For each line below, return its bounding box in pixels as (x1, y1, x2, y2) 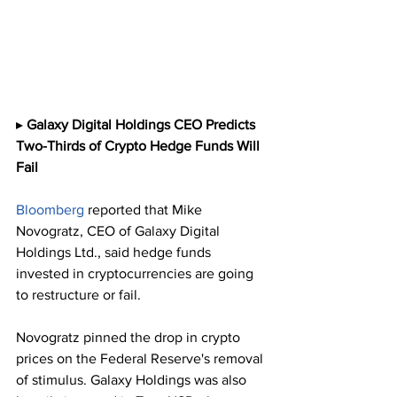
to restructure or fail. (16, 286, 141, 302)
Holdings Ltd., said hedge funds (16, 244, 214, 260)
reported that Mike (84, 201, 206, 217)
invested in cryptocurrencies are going (16, 265, 257, 281)
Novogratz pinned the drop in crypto (16, 329, 244, 345)
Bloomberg (16, 201, 84, 217)
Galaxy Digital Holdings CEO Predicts (27, 116, 259, 132)
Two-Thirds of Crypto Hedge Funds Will (16, 137, 263, 153)
